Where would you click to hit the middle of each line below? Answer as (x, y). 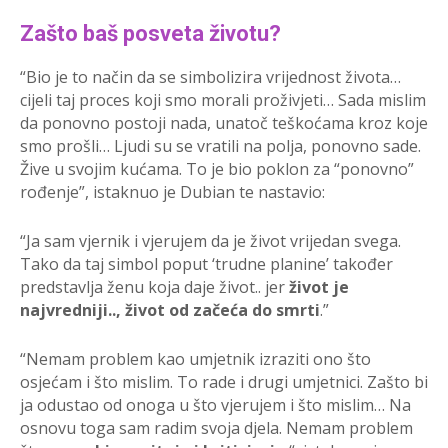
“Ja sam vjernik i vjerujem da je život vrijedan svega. (210, 241)
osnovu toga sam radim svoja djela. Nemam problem (216, 428)
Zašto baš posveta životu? (150, 34)
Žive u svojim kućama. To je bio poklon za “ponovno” (217, 169)
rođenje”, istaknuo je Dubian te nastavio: (172, 192)
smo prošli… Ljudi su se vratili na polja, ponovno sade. (220, 146)
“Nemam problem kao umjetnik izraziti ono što (195, 359)
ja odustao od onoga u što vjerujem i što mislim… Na (215, 405)
